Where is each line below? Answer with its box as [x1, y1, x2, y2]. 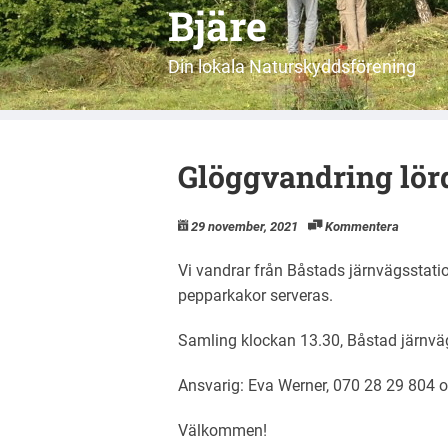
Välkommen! [178, 421, 267, 440]
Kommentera [325, 219, 399, 234]
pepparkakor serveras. [178, 286, 333, 305]
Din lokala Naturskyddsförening [168, 56, 416, 77]
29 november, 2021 [191, 219, 298, 234]
